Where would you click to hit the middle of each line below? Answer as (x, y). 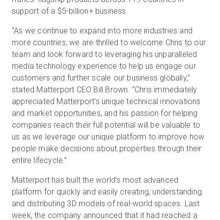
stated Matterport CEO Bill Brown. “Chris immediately (105, 90)
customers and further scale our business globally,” (101, 78)
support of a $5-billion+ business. (70, 11)
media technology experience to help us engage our (104, 66)
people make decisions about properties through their (107, 149)
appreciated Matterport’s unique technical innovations (106, 101)
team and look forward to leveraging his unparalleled (105, 54)
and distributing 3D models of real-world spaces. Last (106, 204)
